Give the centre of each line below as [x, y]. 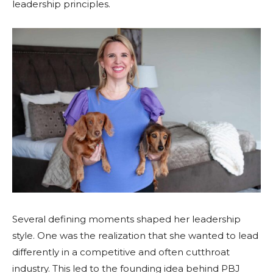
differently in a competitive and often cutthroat [121, 252]
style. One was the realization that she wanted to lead [135, 235]
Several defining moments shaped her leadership [126, 219]
